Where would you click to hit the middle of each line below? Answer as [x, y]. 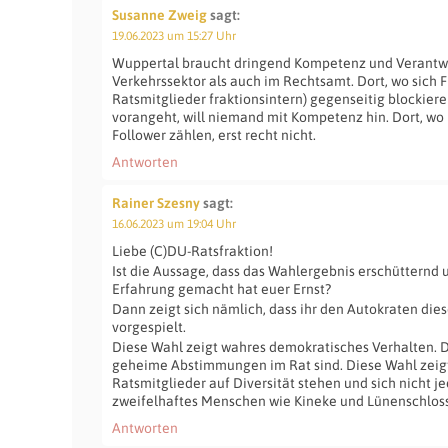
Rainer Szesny [156, 203]
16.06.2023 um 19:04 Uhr [174, 224]
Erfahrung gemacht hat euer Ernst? [221, 289]
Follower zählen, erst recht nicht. [214, 135]
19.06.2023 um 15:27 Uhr [174, 36]
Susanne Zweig [159, 15]
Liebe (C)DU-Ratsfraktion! [192, 251]
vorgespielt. [149, 327]
